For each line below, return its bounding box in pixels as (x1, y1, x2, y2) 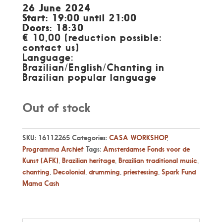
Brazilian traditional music (118, 156, 197, 165)
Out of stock (22, 100, 90, 115)
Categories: (71, 133, 109, 142)
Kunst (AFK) (22, 156, 58, 165)
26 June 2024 (22, 1, 91, 14)
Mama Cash (22, 178, 59, 187)
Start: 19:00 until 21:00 (22, 11, 137, 24)
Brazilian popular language (22, 70, 157, 83)
